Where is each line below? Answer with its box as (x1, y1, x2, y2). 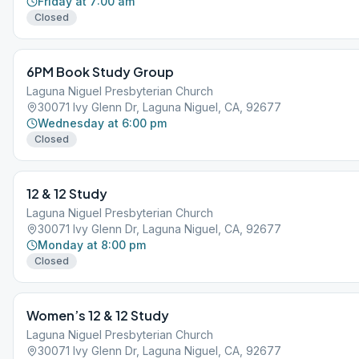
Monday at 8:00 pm (38, 238, 146, 252)
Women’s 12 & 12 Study (26, 307, 169, 324)
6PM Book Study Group (26, 63, 174, 80)
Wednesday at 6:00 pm (38, 116, 167, 130)
